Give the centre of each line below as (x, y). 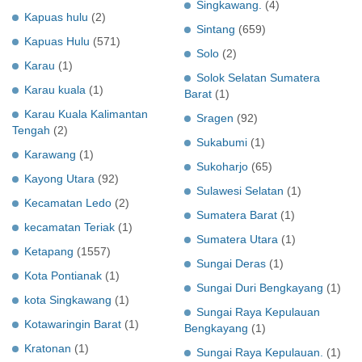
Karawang (50, 154)
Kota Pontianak (63, 275)
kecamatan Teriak (69, 227)
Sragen (215, 118)
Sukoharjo (222, 166)
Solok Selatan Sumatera (258, 77)
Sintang (216, 29)
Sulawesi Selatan (240, 190)
